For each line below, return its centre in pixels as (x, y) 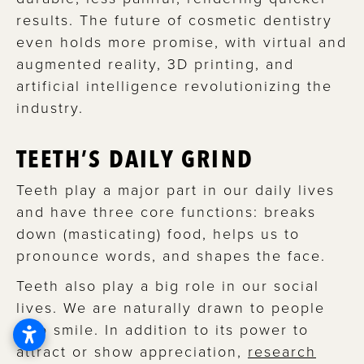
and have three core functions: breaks (166, 212)
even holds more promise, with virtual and (182, 42)
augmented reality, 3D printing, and (155, 64)
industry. (50, 108)
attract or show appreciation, (132, 351)
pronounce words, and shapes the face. (171, 256)
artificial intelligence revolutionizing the (174, 86)
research (282, 351)
